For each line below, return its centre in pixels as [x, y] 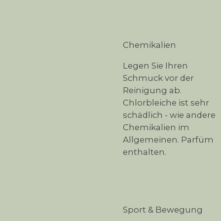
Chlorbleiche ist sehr [166, 102]
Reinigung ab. [152, 90]
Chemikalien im [156, 127]
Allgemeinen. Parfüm [168, 139]
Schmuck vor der [158, 78]
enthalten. [145, 152]
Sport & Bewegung [163, 209]
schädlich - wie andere [169, 115]
